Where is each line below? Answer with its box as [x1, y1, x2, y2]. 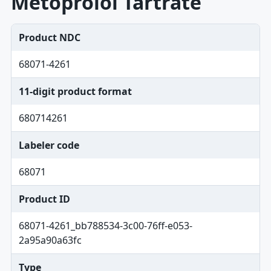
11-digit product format [18, 85, 132, 98]
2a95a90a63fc [18, 233, 82, 247]
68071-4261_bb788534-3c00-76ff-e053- [18, 219, 192, 232]
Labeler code [18, 139, 79, 152]
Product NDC [18, 31, 80, 44]
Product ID [18, 192, 70, 206]
